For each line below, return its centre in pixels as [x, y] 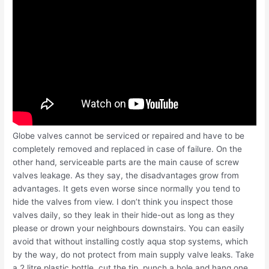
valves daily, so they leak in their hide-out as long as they [124, 215]
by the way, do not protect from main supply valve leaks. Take [134, 255]
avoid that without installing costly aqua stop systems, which [131, 242]
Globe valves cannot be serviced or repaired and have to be [129, 136]
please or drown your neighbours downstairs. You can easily [129, 228]
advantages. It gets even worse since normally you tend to [127, 189]
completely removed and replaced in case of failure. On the [128, 149]
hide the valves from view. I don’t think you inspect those [123, 202]
